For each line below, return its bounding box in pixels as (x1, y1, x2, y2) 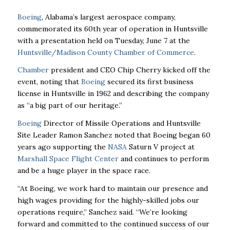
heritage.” (88, 101, 122, 110)
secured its (105, 77, 145, 87)
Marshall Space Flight (17, 154, 92, 164)
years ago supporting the (17, 142, 108, 152)
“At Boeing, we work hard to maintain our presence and (17, 184, 208, 194)
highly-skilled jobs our (121, 196, 199, 205)
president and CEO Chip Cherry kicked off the (48, 65, 210, 75)
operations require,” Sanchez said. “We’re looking (17, 207, 187, 217)
